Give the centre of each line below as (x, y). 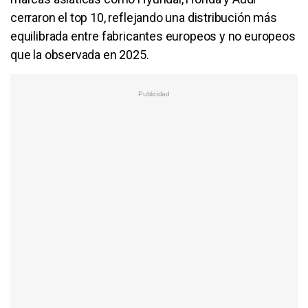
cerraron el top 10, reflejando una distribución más (144, 17)
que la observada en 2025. (80, 54)
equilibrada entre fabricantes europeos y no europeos (153, 36)
